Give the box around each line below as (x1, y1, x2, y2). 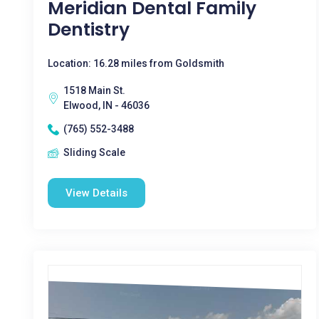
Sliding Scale (63, 147, 125, 158)
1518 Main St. (63, 85, 125, 96)
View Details (66, 187, 127, 199)
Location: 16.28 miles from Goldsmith (48, 58, 224, 69)
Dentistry (48, 17, 130, 42)
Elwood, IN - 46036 (63, 100, 150, 111)
